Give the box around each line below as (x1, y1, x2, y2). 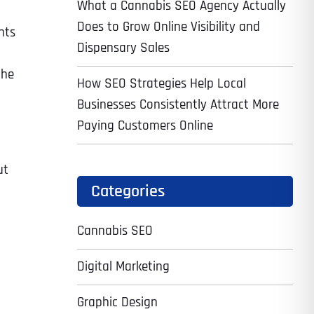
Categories (90, 181, 165, 202)
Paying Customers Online (76, 117, 213, 135)
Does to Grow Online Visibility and (76, 18, 260, 36)
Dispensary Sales (76, 39, 170, 57)
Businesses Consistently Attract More (76, 96, 279, 114)
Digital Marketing (76, 258, 170, 275)
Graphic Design (76, 294, 158, 311)
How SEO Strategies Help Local (76, 75, 246, 93)
